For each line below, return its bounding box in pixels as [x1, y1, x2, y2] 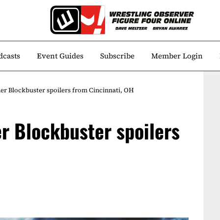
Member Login [151, 51, 203, 61]
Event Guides [37, 51, 83, 61]
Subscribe [100, 51, 135, 61]
